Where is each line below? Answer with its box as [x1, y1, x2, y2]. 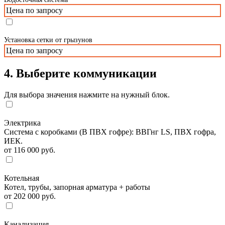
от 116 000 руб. [4, 146, 55, 155]
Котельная [4, 174, 39, 183]
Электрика [4, 119, 41, 128]
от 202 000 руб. [4, 192, 56, 201]
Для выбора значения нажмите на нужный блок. [4, 90, 170, 99]
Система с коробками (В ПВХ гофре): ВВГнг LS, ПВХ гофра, [4, 128, 216, 137]
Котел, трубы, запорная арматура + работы [4, 183, 150, 192]
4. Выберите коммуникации [4, 67, 157, 80]
